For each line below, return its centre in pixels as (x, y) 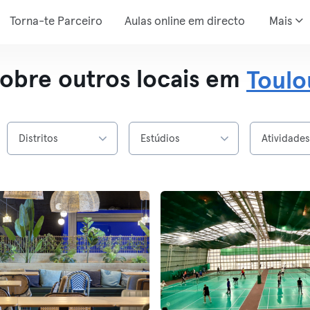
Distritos (39, 139)
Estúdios (160, 139)
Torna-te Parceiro (56, 22)
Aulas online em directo (185, 22)
